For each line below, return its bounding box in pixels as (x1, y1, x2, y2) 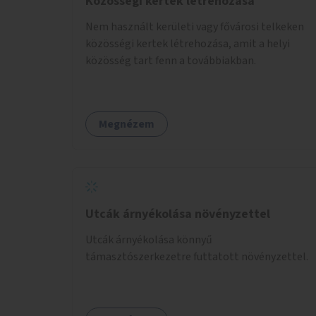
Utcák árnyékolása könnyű (85, 231, 212, 248)
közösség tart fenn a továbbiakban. (85, 52, 256, 68)
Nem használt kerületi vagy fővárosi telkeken (85, 18, 304, 35)
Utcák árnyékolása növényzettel (85, 205, 270, 223)
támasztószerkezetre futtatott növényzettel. (85, 248, 308, 265)
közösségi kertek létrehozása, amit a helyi (85, 35, 290, 51)
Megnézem (99, 116, 154, 132)
